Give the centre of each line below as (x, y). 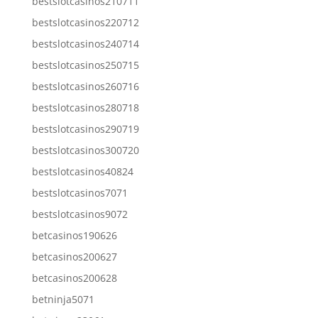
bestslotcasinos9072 (79, 214)
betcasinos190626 (74, 235)
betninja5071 (63, 299)
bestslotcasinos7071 (79, 192)
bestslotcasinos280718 (85, 107)
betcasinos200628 (74, 278)
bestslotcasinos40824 (82, 171)
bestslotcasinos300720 (85, 150)
